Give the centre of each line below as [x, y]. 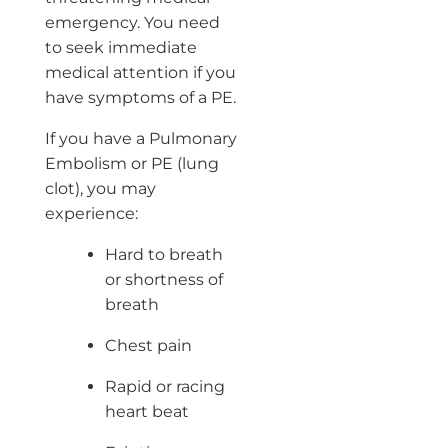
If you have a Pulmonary [140, 138]
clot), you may [100, 188]
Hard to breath [163, 254]
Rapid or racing [164, 386]
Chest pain [148, 345]
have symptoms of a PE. [140, 97]
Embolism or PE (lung [131, 163]
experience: [91, 213]
